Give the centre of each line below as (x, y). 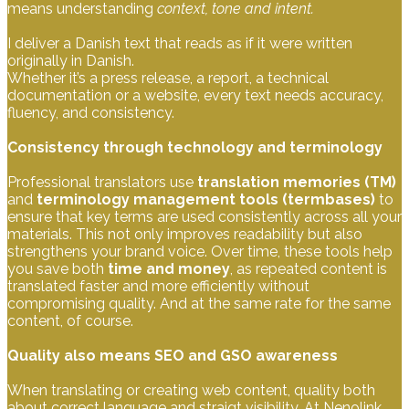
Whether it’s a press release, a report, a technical (168, 78)
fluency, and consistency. (91, 113)
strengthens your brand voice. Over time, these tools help (200, 252)
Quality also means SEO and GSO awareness (173, 356)
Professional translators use (102, 182)
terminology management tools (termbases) (206, 199)
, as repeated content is (309, 269)
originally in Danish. (71, 61)
